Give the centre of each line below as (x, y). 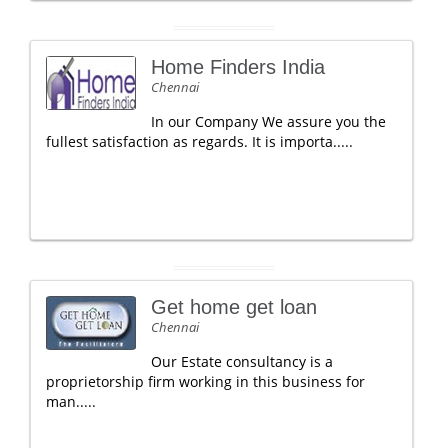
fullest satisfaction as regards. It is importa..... (199, 141)
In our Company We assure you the (268, 121)
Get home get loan (234, 307)
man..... (71, 401)
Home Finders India (238, 67)
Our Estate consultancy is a (242, 361)
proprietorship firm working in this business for (205, 381)
